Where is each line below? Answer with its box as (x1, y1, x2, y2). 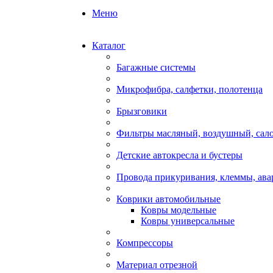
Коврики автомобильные (116, 194, 221, 204)
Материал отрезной (116, 260, 197, 270)
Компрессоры (116, 238, 173, 248)
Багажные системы (116, 62, 196, 73)
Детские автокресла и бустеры (116, 150, 243, 160)
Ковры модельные (141, 205, 216, 215)
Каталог (92, 40, 126, 51)
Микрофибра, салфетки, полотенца (116, 84, 263, 94)
